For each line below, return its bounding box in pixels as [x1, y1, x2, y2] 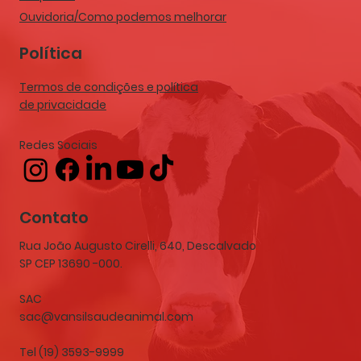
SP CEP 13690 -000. [19, 255, 122, 272]
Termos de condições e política [19, 79, 198, 96]
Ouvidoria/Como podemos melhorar [19, 8, 226, 25]
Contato [19, 205, 89, 229]
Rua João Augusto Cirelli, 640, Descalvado [19, 237, 256, 254]
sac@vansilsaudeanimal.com [19, 308, 193, 325]
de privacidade [19, 97, 106, 114]
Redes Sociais [19, 136, 98, 153]
